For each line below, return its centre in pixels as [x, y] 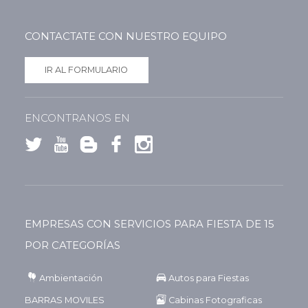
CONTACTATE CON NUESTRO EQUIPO [125, 36]
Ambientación [70, 278]
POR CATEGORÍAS [72, 245]
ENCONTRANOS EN [77, 118]
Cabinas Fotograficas [215, 300]
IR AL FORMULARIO [87, 69]
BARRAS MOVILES [64, 300]
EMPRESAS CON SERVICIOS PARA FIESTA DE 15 [149, 223]
